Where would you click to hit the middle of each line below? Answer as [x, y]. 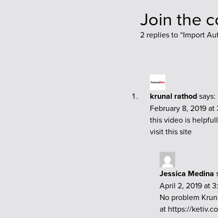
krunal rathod [173, 96]
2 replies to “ [162, 34]
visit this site [171, 131]
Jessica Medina [187, 173]
